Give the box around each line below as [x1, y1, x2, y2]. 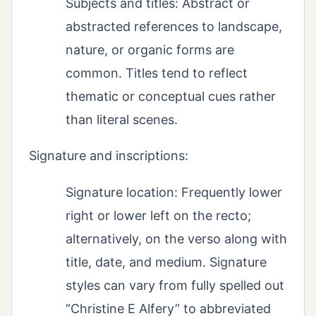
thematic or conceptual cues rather [66, 89, 276, 104]
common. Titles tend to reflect [66, 66, 248, 81]
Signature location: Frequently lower [66, 185, 282, 200]
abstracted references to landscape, [66, 19, 282, 35]
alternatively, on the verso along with [66, 231, 287, 247]
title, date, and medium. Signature [66, 255, 267, 270]
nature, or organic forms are [66, 42, 234, 58]
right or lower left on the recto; [66, 208, 251, 224]
